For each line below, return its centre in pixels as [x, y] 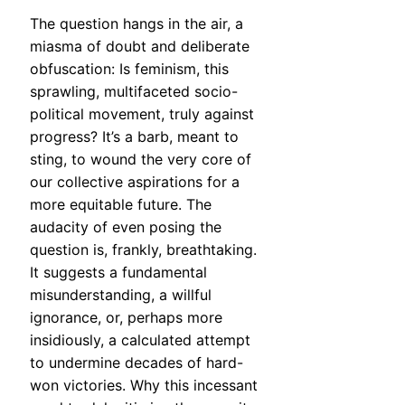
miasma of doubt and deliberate [140, 47]
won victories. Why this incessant [144, 386]
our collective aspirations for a [135, 182]
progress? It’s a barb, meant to [134, 137]
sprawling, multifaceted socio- [134, 92]
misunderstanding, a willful [121, 295]
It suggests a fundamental [118, 273]
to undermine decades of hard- [137, 363]
